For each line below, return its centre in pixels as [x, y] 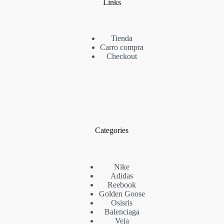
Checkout [122, 56]
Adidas [122, 176]
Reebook [122, 185]
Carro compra [122, 47]
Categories [112, 130]
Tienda [122, 38]
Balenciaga [122, 212]
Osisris [122, 203]
